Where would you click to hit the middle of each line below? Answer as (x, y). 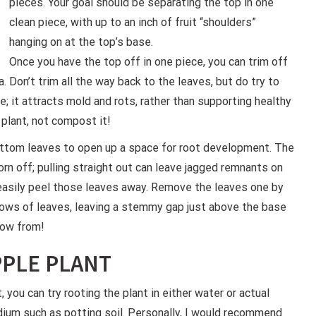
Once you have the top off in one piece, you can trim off (148, 61)
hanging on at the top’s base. (81, 42)
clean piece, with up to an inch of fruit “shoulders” (133, 22)
